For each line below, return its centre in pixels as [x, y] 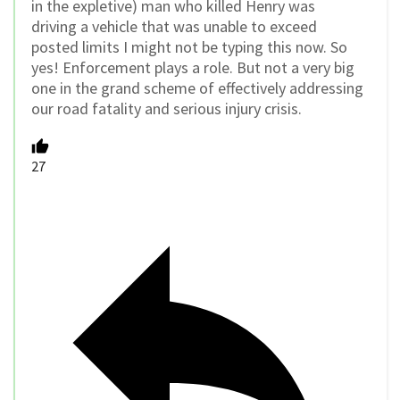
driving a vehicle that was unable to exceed [174, 26]
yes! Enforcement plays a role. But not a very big [193, 67]
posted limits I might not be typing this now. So [189, 46]
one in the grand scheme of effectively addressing [197, 87]
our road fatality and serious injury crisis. [167, 108]
